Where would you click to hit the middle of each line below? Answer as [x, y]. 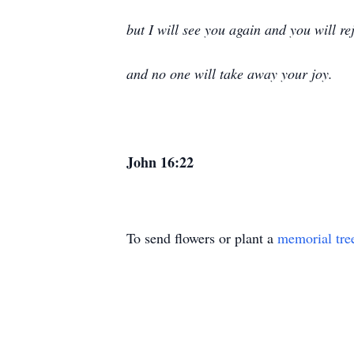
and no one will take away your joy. [230, 73]
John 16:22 [160, 162]
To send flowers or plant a [202, 238]
